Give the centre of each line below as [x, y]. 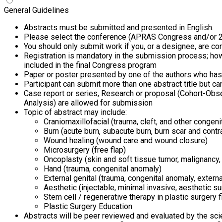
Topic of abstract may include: [75, 112]
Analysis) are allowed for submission [88, 103]
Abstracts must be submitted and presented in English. [119, 27]
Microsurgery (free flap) [85, 150]
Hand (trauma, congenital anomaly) [103, 168]
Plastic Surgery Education [88, 206]
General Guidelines [36, 10]
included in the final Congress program [90, 65]
